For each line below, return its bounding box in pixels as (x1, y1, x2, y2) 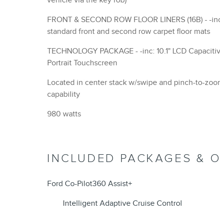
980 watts (47, 109, 81, 119)
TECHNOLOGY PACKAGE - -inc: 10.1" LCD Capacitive (47, 46, 136, 56)
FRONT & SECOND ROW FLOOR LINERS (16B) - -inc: (47, 15, 205, 25)
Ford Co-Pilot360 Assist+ (47, 179, 132, 189)
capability (47, 89, 80, 100)
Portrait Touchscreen (47, 58, 117, 68)
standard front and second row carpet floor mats (47, 27, 210, 37)
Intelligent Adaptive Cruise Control (63, 198, 182, 209)
